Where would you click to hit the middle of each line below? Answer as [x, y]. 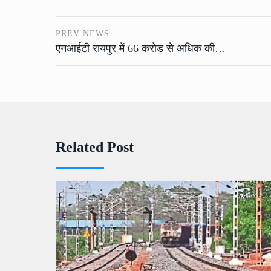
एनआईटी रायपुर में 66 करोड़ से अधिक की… [141, 48]
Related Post [95, 147]
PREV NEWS [83, 33]
